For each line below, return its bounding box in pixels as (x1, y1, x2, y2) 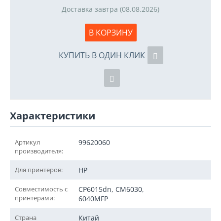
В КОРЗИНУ (88, 27, 133, 38)
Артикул (15, 138, 40, 147)
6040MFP (78, 194, 108, 203)
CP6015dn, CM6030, (78, 184, 144, 194)
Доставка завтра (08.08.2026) (62, 4, 159, 14)
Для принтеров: (15, 165, 63, 174)
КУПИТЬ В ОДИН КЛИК (58, 50, 145, 61)
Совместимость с (15, 184, 68, 193)
